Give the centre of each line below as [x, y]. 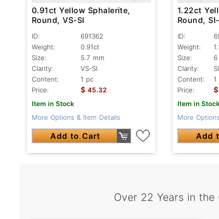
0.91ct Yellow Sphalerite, [81, 11]
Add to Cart [76, 136]
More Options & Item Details [76, 118]
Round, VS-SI [58, 20]
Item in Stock [53, 104]
